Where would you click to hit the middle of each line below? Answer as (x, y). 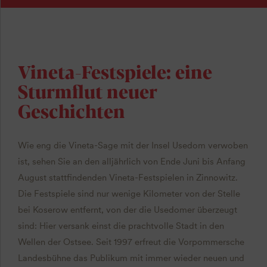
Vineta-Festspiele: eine (115, 72)
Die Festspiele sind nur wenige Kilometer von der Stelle (129, 194)
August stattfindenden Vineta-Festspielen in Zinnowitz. (128, 178)
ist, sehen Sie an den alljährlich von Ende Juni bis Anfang (131, 162)
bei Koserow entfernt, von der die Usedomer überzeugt (127, 210)
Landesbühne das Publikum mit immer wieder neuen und (131, 258)
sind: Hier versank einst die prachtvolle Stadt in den (121, 226)
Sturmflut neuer (87, 91)
